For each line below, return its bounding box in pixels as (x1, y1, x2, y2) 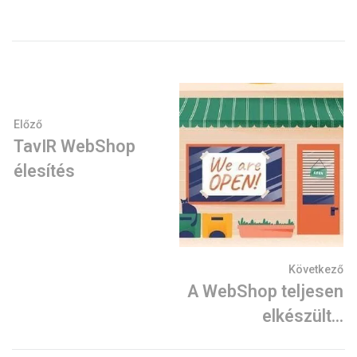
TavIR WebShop (14, 135, 135, 156)
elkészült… (262, 305, 343, 326)
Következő (288, 262, 343, 276)
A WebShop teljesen (187, 280, 343, 301)
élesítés (14, 160, 75, 181)
